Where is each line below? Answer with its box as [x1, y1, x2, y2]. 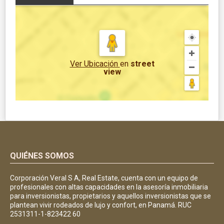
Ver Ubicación [69, 58, 120, 68]
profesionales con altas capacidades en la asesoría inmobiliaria [10, 182, 208, 191]
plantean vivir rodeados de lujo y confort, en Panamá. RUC [10, 200, 191, 209]
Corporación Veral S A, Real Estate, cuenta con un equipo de [10, 173, 198, 182]
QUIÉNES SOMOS [10, 150, 74, 160]
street [130, 58, 154, 68]
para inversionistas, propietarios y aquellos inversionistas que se [10, 191, 211, 200]
